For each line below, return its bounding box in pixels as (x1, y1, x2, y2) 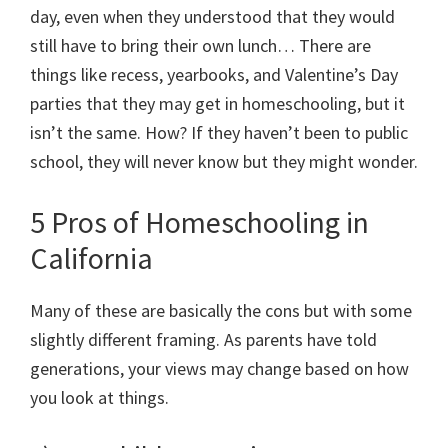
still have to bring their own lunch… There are (30, 34, 371, 58)
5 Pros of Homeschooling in (30, 203, 369, 242)
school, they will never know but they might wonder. (30, 150, 418, 174)
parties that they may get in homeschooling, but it (30, 92, 405, 116)
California (30, 239, 153, 278)
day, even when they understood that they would (30, 5, 395, 29)
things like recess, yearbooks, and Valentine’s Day (30, 63, 398, 87)
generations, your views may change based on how (30, 357, 409, 381)
